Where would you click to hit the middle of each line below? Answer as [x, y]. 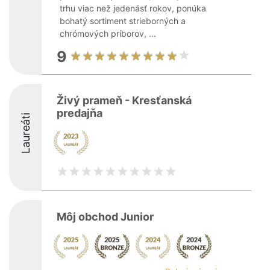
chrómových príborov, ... [108, 33]
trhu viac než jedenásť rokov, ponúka [133, 8]
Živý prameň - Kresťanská [124, 100]
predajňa [80, 113]
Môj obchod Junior [105, 217]
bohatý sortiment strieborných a [123, 21]
